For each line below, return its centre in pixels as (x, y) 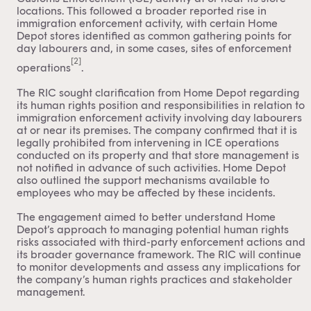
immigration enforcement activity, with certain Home (147, 24)
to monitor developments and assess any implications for (159, 267)
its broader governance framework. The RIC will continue (159, 255)
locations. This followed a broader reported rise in (142, 11)
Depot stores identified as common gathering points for (154, 36)
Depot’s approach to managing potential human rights (153, 230)
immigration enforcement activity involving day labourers (159, 117)
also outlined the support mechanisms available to (143, 180)
